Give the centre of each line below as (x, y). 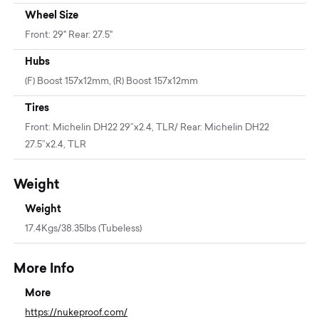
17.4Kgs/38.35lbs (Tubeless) (84, 229)
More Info (44, 268)
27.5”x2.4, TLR (56, 145)
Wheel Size (52, 15)
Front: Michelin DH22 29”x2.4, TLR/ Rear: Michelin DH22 (147, 127)
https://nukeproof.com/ (77, 313)
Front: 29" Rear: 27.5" (69, 35)
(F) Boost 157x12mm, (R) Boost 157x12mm (112, 81)
